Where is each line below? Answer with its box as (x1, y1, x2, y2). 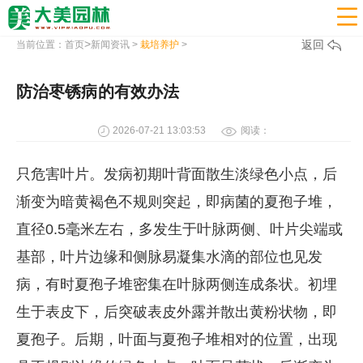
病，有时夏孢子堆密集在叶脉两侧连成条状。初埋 (15, 275, 337, 293)
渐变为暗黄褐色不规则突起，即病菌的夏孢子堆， (15, 193, 337, 210)
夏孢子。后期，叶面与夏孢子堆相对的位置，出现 (15, 331, 337, 348)
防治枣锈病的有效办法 (15, 83, 180, 101)
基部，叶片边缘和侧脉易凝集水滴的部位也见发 (15, 248, 322, 265)
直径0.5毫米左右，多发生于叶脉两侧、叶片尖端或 (15, 220, 343, 237)
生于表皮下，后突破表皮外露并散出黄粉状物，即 (15, 303, 337, 320)
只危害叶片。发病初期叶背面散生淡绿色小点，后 (15, 165, 337, 182)
